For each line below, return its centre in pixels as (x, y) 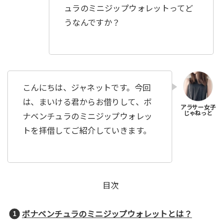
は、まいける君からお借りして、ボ (87, 102)
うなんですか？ (92, 23)
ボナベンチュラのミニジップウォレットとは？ (107, 214)
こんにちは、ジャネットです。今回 (87, 88)
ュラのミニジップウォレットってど (129, 9)
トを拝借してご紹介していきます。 (87, 131)
